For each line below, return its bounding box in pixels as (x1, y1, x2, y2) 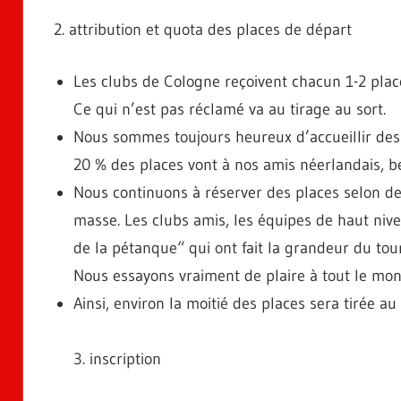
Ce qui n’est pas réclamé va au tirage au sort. (73, 98, 386, 119)
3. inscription (73, 348, 161, 369)
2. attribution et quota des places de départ (53, 19, 352, 39)
